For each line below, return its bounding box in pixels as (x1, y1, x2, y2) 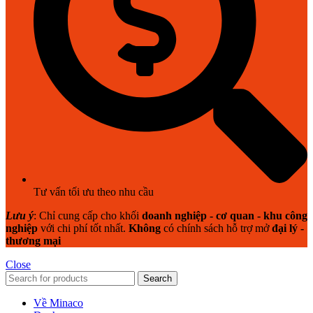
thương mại (6, 235, 61, 247)
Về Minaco (34, 297, 83, 310)
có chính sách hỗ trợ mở (161, 222, 272, 235)
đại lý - (272, 222, 304, 235)
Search (143, 273, 172, 284)
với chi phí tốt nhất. (38, 222, 129, 235)
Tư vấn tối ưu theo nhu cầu (34, 186, 154, 198)
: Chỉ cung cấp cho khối (34, 210, 142, 222)
